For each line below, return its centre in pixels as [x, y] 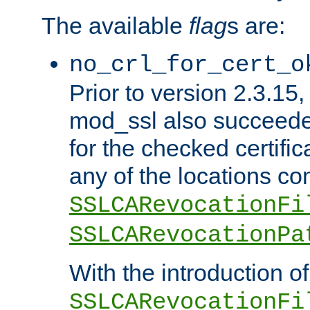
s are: [256, 25]
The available [115, 25]
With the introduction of [189, 272]
